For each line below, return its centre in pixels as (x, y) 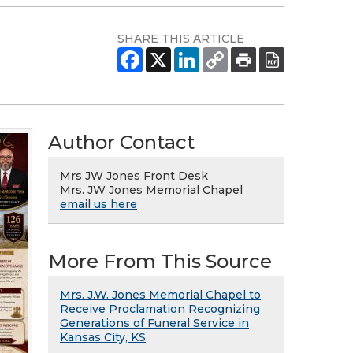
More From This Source (160, 261)
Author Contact (121, 142)
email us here (98, 204)
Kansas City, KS (103, 337)
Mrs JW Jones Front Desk (134, 176)
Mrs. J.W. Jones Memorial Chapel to (160, 295)
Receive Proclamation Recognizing (160, 309)
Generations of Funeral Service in (154, 323)
